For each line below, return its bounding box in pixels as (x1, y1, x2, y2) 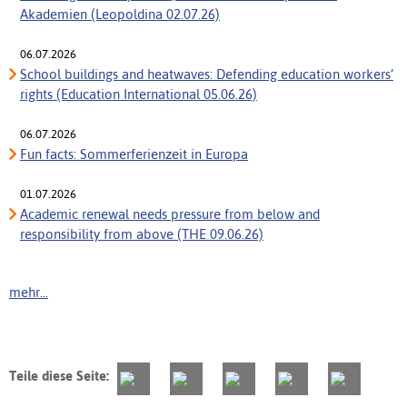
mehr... (9, 284, 48, 301)
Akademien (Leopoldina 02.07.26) (20, 6, 220, 23)
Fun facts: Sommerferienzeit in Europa (20, 146, 248, 163)
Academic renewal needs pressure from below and (20, 206, 320, 223)
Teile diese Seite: (9, 368, 109, 384)
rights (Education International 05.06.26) (20, 86, 257, 103)
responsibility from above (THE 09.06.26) (20, 226, 263, 243)
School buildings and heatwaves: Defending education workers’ (20, 66, 393, 83)
